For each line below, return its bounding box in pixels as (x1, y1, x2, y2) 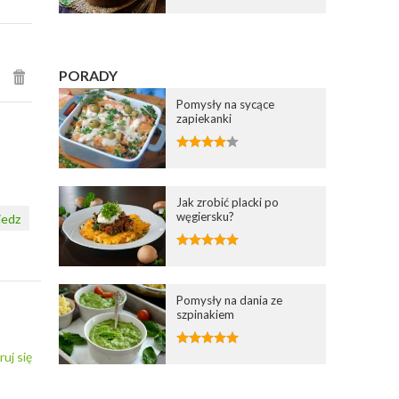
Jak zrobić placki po (176, 194, 280, 209)
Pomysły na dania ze (176, 292, 283, 307)
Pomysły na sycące (176, 96, 275, 111)
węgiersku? (176, 208, 235, 224)
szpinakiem (176, 306, 235, 322)
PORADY (59, 66, 118, 84)
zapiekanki (176, 110, 232, 126)
